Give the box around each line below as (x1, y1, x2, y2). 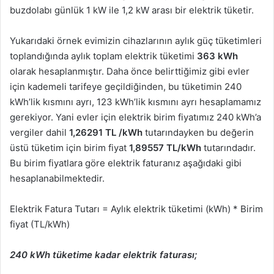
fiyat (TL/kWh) (10, 218, 70, 231)
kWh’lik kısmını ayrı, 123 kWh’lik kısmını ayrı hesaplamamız (10, 96, 261, 108)
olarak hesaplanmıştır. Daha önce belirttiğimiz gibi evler (10, 65, 250, 78)
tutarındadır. (201, 142, 256, 154)
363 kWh (197, 50, 238, 62)
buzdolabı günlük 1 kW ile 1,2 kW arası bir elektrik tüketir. (10, 4, 254, 17)
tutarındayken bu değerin (143, 127, 254, 139)
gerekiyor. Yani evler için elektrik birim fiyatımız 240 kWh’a (10, 111, 261, 124)
